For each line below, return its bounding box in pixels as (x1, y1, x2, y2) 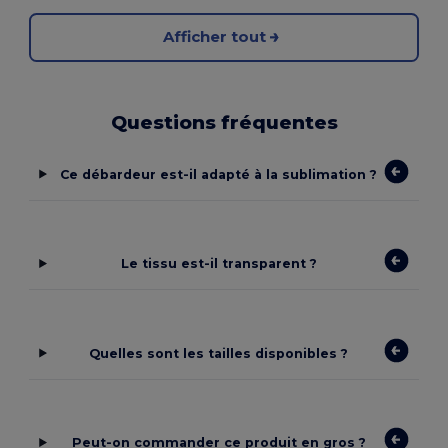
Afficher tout (162, 27, 266, 47)
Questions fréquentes (110, 110, 338, 134)
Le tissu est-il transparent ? (120, 256, 317, 272)
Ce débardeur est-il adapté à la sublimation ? (60, 166, 378, 182)
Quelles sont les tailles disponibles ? (89, 345, 349, 361)
